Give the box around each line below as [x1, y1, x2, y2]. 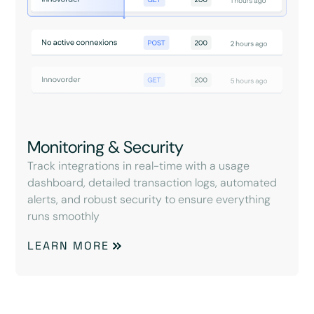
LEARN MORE [27, 238, 110, 254]
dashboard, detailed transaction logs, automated [27, 175, 278, 191]
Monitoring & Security [27, 136, 184, 158]
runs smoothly [27, 209, 100, 224]
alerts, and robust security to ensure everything [27, 192, 271, 207]
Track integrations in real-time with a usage [27, 158, 250, 174]
